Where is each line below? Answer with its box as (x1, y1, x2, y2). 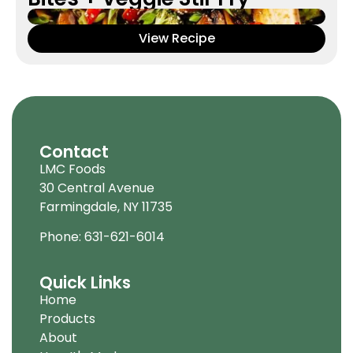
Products (39, 309, 95, 328)
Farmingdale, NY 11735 (39, 197, 173, 216)
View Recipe (138, 28, 215, 47)
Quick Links (39, 270, 131, 294)
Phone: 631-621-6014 (39, 228, 165, 247)
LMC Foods (39, 159, 106, 178)
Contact (39, 139, 109, 163)
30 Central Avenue (39, 178, 154, 197)
